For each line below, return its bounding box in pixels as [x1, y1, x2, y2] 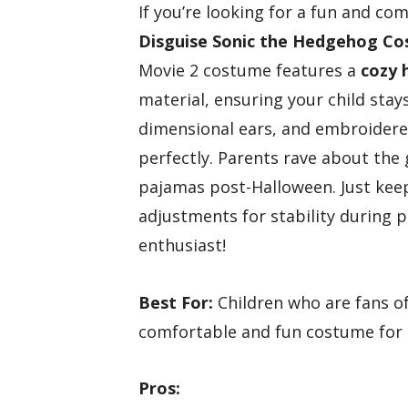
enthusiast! [138, 234, 226, 257]
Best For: [138, 291, 213, 313]
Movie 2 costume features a [138, 59, 361, 82]
